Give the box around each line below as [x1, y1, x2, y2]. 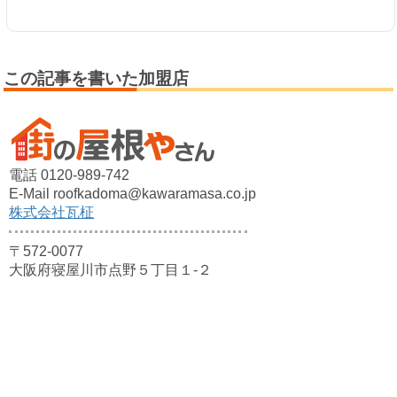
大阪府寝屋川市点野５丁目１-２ [9, 261, 213, 277]
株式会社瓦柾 [9, 204, 95, 220]
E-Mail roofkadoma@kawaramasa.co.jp [9, 185, 257, 201]
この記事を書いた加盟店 [4, 69, 190, 89]
